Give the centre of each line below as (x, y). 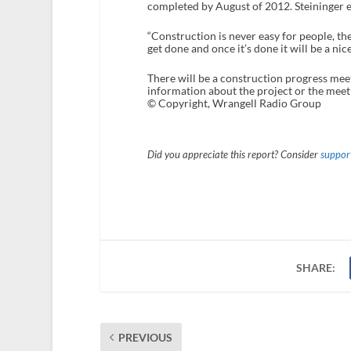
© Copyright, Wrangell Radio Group (234, 103)
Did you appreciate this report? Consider (233, 155)
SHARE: (316, 268)
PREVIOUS (145, 338)
